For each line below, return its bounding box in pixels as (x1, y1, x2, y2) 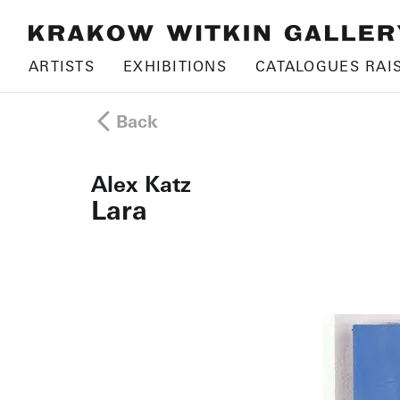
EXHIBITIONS (122, 57, 228, 75)
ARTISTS (29, 57, 95, 75)
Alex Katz (91, 171, 191, 197)
